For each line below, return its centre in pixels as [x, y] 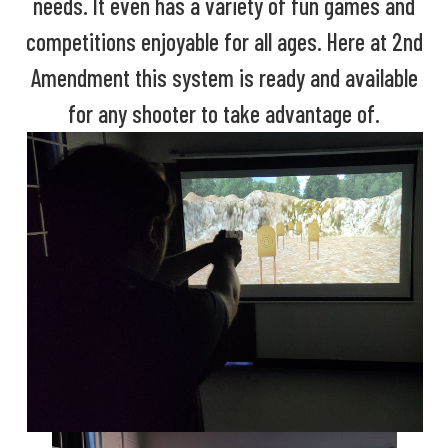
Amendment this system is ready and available [224, 77]
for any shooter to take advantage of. [224, 113]
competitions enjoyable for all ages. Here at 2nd [224, 41]
